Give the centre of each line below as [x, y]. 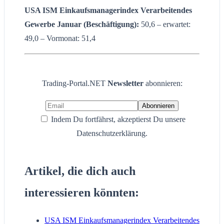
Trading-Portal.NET [74, 83]
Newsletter [126, 83]
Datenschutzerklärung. [112, 133]
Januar [70, 24]
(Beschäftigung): [111, 24]
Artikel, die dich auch [80, 171]
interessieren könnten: [82, 192]
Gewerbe [41, 24]
